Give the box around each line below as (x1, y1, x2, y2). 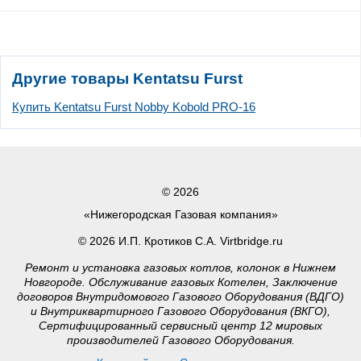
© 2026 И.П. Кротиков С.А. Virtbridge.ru (78, 234, 283, 248)
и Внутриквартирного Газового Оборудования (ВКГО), (31, 305, 330, 318)
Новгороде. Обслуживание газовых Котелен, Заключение (23, 276, 338, 289)
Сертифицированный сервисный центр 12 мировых (39, 319, 322, 333)
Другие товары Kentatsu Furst (12, 70, 243, 88)
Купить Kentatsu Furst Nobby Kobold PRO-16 (12, 100, 255, 114)
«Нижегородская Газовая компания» (83, 208, 278, 222)
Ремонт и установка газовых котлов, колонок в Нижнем (25, 261, 336, 275)
